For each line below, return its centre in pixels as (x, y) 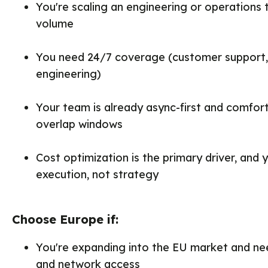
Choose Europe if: (65, 219)
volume (55, 24)
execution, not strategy (97, 174)
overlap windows (79, 124)
